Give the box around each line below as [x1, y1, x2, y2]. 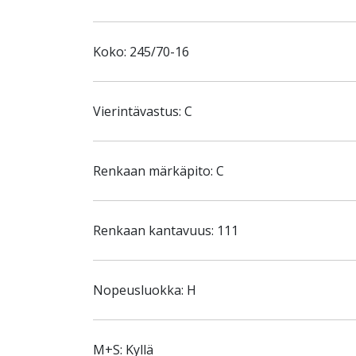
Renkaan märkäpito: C [93, 162, 224, 180]
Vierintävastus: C [93, 103, 192, 120]
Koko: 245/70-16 [93, 43, 189, 60]
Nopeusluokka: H [93, 281, 196, 299]
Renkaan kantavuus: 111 [93, 222, 238, 239]
